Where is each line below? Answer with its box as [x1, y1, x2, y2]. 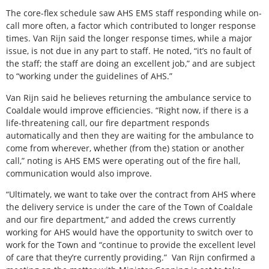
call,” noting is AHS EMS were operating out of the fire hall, [6, 154, 240, 166]
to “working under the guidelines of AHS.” [6, 70, 172, 82]
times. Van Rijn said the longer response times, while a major [6, 32, 252, 44]
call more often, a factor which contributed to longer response [6, 20, 256, 32]
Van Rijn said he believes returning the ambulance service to [6, 91, 251, 103]
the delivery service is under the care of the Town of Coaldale [6, 201, 253, 213]
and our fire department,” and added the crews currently [6, 214, 235, 226]
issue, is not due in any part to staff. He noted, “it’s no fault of [6, 45, 252, 57]
